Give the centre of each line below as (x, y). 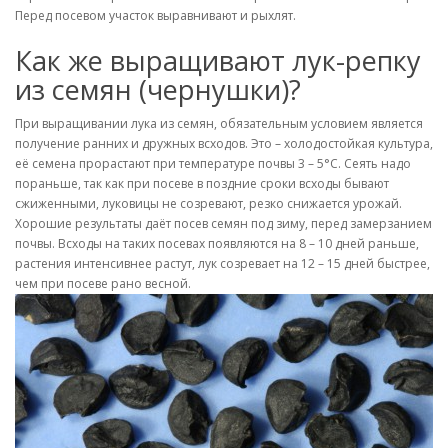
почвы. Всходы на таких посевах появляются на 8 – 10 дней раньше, (217, 243)
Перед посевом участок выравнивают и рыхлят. (155, 15)
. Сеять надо (374, 163)
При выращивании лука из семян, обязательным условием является (219, 123)
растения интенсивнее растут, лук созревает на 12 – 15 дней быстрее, (222, 263)
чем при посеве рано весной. (103, 283)
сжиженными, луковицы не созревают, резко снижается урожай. (208, 203)
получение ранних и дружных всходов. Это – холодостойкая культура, (224, 143)
